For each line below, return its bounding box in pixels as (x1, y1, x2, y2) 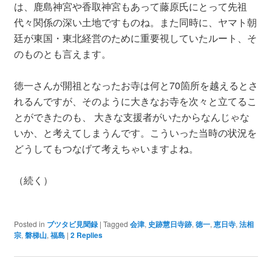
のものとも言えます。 (13, 46, 111, 61)
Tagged (103, 218, 128, 229)
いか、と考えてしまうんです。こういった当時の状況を (13, 125, 257, 140)
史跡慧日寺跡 (148, 218, 192, 229)
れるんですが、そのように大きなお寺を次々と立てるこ (13, 93, 257, 108)
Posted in (13, 218, 45, 229)
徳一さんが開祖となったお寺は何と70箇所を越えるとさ (13, 78, 258, 92)
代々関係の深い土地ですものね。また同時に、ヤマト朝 (13, 15, 257, 29)
